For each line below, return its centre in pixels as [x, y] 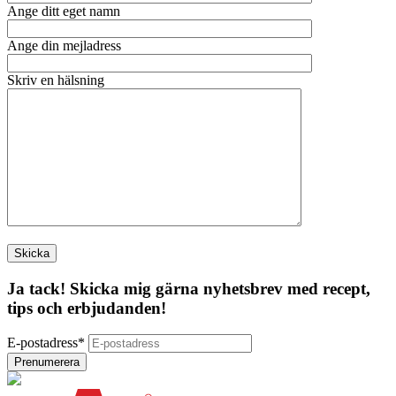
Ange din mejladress [64, 45]
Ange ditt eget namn [64, 11]
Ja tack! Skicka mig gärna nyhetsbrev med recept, [189, 288]
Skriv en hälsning [56, 80]
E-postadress [42, 343]
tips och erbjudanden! [87, 308]
